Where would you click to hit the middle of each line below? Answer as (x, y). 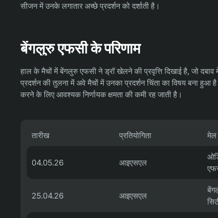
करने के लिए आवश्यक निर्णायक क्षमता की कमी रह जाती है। (101, 94)
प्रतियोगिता (135, 135)
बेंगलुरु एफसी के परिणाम (81, 48)
